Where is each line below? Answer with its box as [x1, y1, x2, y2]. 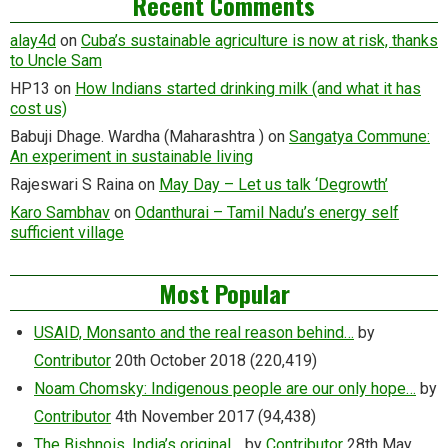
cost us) [10, 98, 67, 118]
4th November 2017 [115, 406, 254, 426]
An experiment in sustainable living [10, 146, 253, 166]
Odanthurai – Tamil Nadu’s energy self [135, 202, 399, 222]
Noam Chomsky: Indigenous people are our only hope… [34, 378, 416, 398]
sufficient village [10, 222, 124, 242]
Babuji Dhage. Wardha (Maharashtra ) [10, 126, 264, 146]
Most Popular [158, 274, 290, 311]
